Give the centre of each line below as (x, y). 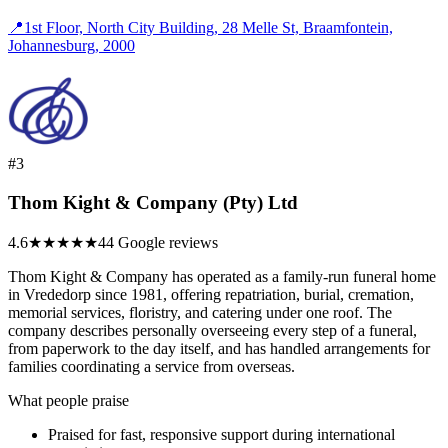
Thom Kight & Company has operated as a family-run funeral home (222, 276)
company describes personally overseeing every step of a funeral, (212, 330)
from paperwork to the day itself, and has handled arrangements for (219, 348)
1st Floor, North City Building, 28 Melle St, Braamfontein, (208, 28)
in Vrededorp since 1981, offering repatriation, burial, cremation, (211, 294)
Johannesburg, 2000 (71, 46)
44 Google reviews (158, 242)
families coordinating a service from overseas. (151, 366)
